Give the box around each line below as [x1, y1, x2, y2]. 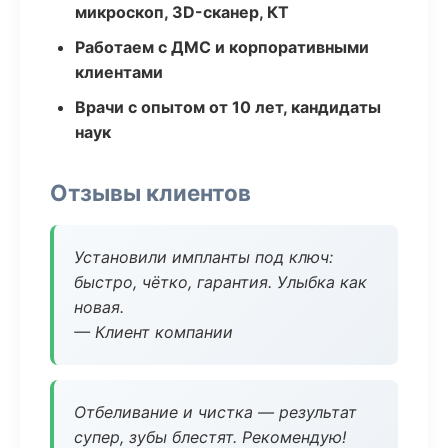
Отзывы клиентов [50, 179, 251, 206]
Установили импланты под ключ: [74, 247, 333, 267]
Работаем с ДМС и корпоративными [75, 37, 369, 57]
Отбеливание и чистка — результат [74, 402, 357, 422]
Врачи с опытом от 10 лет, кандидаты [75, 97, 381, 117]
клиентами [75, 62, 163, 82]
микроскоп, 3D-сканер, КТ [75, 2, 289, 22]
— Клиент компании [74, 322, 233, 342]
